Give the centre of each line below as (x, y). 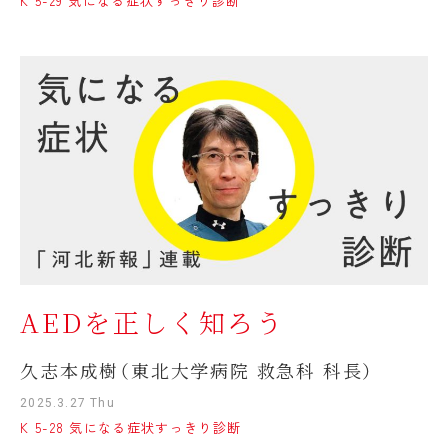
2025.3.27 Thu (67, 403)
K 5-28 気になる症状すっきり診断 (131, 428)
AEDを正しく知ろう (152, 322)
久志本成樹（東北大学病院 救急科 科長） (197, 370)
